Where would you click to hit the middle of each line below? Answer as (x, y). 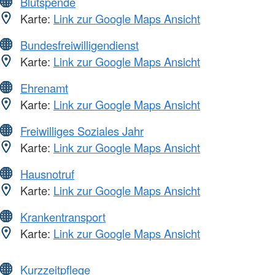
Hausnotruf (47, 173)
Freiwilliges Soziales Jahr (82, 130)
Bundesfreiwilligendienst (79, 45)
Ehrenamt (44, 87)
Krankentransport (63, 216)
